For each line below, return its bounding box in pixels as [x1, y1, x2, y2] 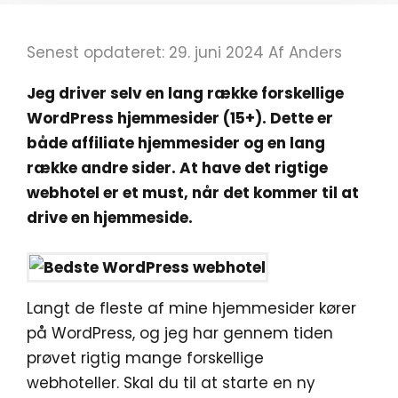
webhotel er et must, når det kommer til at [27, 181, 359, 203]
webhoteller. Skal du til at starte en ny [27, 372, 315, 394]
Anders [289, 41, 342, 63]
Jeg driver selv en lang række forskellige [27, 82, 344, 104]
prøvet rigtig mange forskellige [27, 347, 264, 369]
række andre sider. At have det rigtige [27, 156, 328, 179]
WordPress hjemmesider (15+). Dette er [27, 107, 333, 129]
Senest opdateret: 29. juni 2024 [27, 41, 264, 63]
